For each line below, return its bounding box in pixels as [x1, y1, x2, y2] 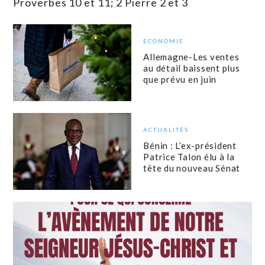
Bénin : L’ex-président [143, 140, 237, 151]
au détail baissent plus [143, 63, 240, 74]
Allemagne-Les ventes [143, 51, 240, 63]
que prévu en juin [143, 74, 217, 85]
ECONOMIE [143, 37, 185, 45]
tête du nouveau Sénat [143, 163, 241, 174]
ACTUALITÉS [143, 126, 189, 134]
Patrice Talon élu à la [143, 151, 235, 163]
